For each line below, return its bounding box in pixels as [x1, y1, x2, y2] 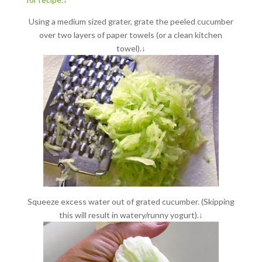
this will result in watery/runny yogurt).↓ [58, 209, 203, 220]
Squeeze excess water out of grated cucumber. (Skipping [27, 196, 235, 206]
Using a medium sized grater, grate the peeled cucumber [28, 16, 233, 26]
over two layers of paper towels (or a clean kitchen [39, 29, 223, 40]
